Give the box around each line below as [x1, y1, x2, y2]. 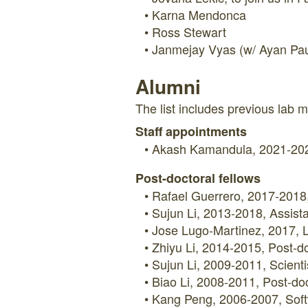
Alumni [135, 72, 201, 100]
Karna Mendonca [152, 5, 246, 23]
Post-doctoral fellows [135, 169, 261, 187]
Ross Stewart [152, 23, 226, 41]
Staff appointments [135, 122, 247, 140]
